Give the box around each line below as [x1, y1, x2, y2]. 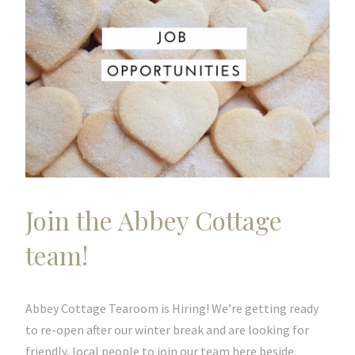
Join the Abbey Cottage [25, 203, 282, 237]
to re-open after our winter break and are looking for [25, 322, 309, 338]
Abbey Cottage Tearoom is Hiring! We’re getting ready [25, 300, 319, 316]
